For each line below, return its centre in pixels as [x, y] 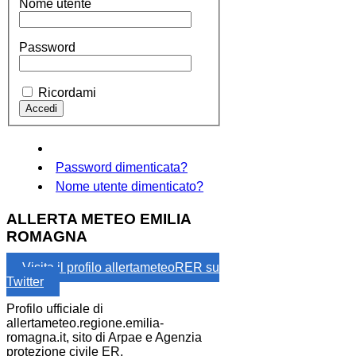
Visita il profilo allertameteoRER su [121, 267]
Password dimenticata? [122, 167]
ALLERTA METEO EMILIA [99, 219]
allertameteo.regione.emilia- [85, 323]
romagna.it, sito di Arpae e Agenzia [104, 337]
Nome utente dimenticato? [130, 186]
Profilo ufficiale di [55, 308]
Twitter [25, 281]
